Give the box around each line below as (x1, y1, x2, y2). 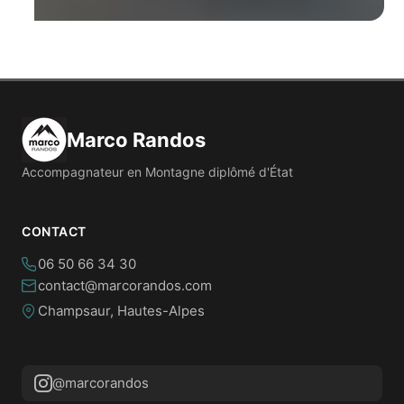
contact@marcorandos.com (38, 277, 212, 294)
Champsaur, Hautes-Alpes (38, 302, 205, 319)
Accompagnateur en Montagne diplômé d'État (22, 164, 293, 179)
